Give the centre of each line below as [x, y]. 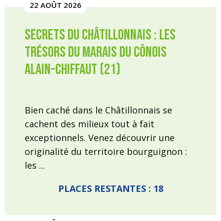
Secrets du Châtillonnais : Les [100, 35]
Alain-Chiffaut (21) [73, 70]
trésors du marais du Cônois [96, 52]
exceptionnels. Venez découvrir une [100, 138]
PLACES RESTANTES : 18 [110, 188]
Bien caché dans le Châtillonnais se [98, 110]
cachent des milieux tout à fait [90, 124]
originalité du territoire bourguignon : [106, 151]
